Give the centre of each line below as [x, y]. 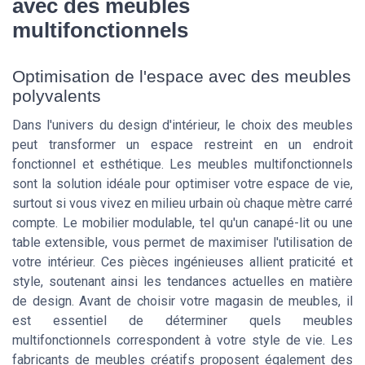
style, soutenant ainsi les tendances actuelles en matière [182, 281]
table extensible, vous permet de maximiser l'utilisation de [182, 242]
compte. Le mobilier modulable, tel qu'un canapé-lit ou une [182, 222]
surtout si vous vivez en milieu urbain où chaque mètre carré [182, 203]
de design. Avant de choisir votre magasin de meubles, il [182, 301]
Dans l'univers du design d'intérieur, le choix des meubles [182, 125]
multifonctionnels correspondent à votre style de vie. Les [182, 340]
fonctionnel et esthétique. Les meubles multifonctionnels [182, 164]
